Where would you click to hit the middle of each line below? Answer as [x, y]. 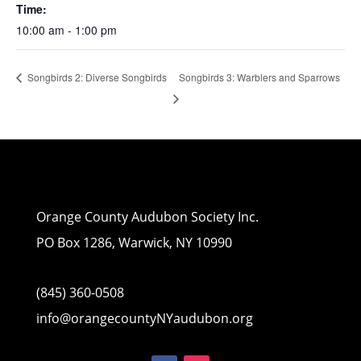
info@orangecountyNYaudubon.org [144, 319]
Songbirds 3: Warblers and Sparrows [259, 77]
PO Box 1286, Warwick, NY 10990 [134, 243]
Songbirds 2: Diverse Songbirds [96, 77]
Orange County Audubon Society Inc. [147, 217]
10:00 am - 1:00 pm [66, 30]
